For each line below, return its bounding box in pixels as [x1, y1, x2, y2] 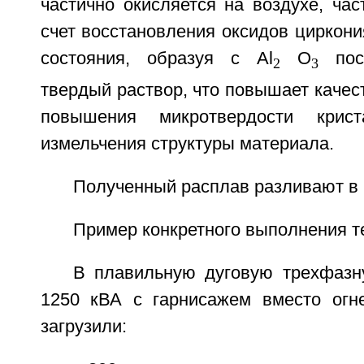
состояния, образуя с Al [40, 48, 273, 68]
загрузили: [40, 317, 127, 337]
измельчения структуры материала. [40, 134, 334, 154]
